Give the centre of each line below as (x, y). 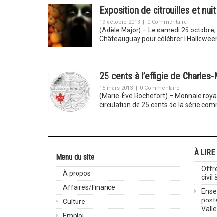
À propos (77, 173)
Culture (74, 201)
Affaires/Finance (89, 187)
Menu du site (75, 157)
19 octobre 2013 (119, 22)
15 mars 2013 (116, 88)
